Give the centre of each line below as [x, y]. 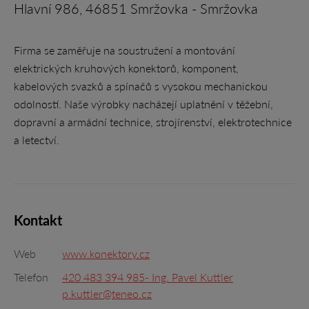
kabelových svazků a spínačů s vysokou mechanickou [141, 86]
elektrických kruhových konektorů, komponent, [126, 68]
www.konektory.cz [106, 253]
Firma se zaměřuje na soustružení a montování [124, 50]
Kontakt [38, 220]
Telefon [31, 277]
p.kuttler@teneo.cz [107, 293]
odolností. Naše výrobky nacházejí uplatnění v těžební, [143, 104]
